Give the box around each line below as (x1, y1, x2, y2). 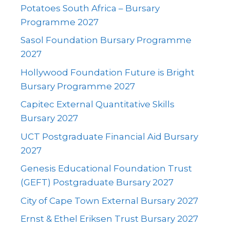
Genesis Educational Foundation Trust (21, 163, 192, 174)
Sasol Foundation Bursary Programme (21, 35, 191, 46)
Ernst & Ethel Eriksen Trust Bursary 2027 (21, 214, 198, 224)
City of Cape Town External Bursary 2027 (21, 195, 198, 206)
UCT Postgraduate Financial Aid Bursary (21, 131, 198, 142)
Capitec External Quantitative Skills (21, 99, 175, 110)
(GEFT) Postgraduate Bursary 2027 (21, 177, 174, 188)
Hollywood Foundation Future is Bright (21, 67, 195, 78)
